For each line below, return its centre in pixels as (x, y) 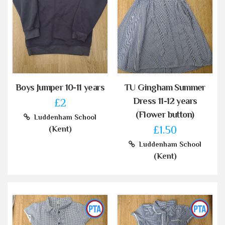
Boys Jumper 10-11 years (60, 88)
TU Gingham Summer (165, 88)
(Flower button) (165, 115)
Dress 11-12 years (165, 101)
